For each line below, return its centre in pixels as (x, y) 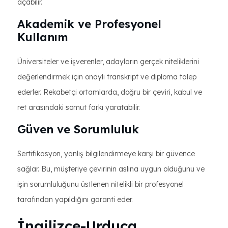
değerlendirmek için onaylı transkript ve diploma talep (107, 77)
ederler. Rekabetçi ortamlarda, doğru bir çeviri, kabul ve (110, 92)
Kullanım (43, 37)
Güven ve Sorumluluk (78, 129)
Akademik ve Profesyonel (89, 24)
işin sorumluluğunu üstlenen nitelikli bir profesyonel (101, 184)
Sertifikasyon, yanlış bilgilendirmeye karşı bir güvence (106, 154)
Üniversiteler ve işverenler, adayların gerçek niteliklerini (108, 62)
